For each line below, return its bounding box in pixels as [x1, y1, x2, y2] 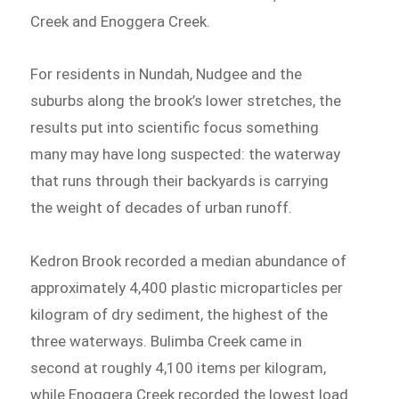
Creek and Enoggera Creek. [30, 12, 211, 30]
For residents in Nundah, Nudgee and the [30, 65, 303, 84]
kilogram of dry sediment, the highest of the [30, 305, 329, 324]
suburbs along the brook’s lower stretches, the [30, 92, 342, 110]
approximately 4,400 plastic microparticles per [30, 279, 344, 297]
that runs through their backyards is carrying [30, 172, 330, 191]
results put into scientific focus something [30, 118, 320, 137]
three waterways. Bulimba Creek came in [30, 332, 303, 351]
